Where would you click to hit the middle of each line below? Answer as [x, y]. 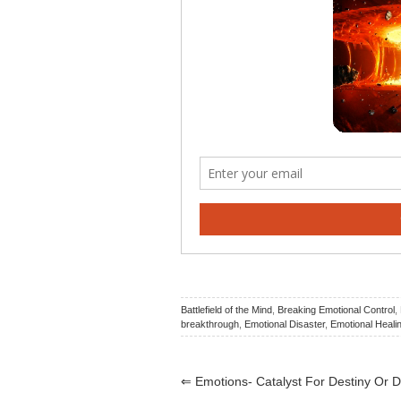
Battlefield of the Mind [226, 310]
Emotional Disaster [285, 324]
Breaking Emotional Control [336, 310]
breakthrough [210, 324]
